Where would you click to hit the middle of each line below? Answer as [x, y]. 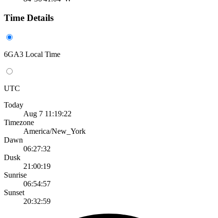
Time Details [29, 18]
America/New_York [54, 131]
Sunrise [15, 175]
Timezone [19, 122]
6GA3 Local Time [32, 54]
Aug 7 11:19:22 [47, 113]
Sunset [14, 192]
